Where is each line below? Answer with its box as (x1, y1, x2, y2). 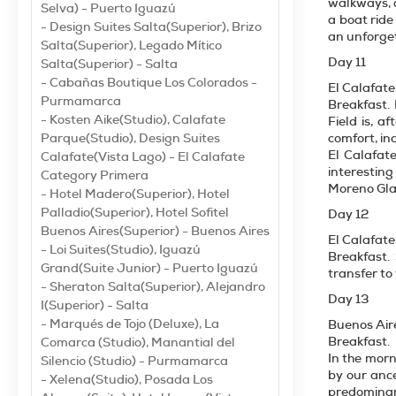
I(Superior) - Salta (41, 297, 148, 313)
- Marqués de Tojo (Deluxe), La (41, 316, 219, 331)
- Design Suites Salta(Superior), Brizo (41, 19, 262, 34)
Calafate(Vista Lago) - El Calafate (41, 148, 245, 164)
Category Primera (41, 167, 148, 183)
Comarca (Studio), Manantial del (41, 334, 235, 350)
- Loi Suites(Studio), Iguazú (41, 241, 201, 257)
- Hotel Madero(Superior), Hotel (41, 186, 230, 202)
